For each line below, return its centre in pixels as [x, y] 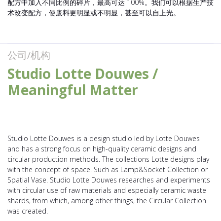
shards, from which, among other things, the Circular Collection [107, 200]
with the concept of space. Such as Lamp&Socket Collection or [108, 169]
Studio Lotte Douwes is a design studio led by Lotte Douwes [104, 138]
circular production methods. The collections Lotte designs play [108, 159]
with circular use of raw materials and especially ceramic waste [107, 190]
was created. [28, 211]
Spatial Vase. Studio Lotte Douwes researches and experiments [109, 180]
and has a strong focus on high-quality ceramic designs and [102, 148]
